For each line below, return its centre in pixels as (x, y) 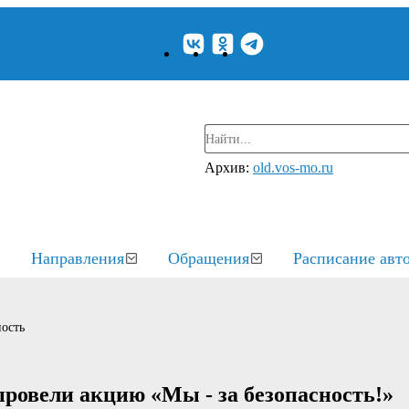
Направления (78, 258)
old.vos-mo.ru (293, 168)
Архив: (229, 168)
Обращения (209, 258)
